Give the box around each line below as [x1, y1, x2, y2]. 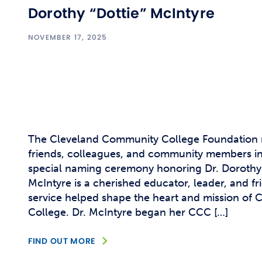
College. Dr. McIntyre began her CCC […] [28, 206, 228, 219]
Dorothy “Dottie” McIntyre [28, 4, 215, 23]
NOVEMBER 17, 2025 [28, 32, 108, 42]
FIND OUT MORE [28, 235, 96, 247]
